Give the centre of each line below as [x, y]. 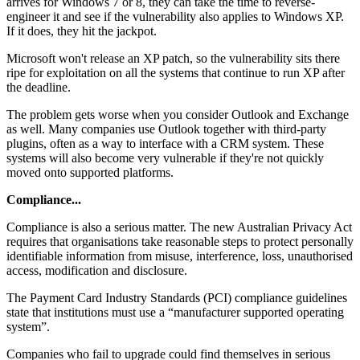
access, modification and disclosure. [97, 271]
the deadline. [39, 88]
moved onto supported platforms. [90, 173]
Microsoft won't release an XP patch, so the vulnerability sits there [173, 59]
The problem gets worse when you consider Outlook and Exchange [178, 115]
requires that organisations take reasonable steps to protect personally [180, 242]
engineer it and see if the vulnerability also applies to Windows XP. [175, 17]
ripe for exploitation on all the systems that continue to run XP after [176, 73]
